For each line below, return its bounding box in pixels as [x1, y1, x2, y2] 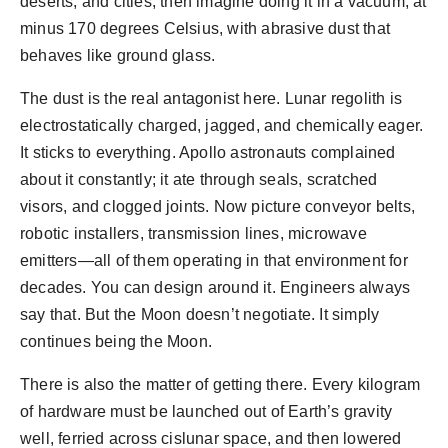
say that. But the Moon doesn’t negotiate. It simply [20, 306, 380, 324]
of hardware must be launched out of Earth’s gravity [20, 403, 393, 421]
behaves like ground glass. [20, 47, 216, 65]
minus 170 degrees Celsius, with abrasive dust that [20, 20, 391, 38]
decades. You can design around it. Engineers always [20, 279, 411, 297]
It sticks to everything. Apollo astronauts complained [20, 144, 396, 162]
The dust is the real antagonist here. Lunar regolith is [20, 90, 403, 108]
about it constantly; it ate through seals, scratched [20, 171, 378, 189]
